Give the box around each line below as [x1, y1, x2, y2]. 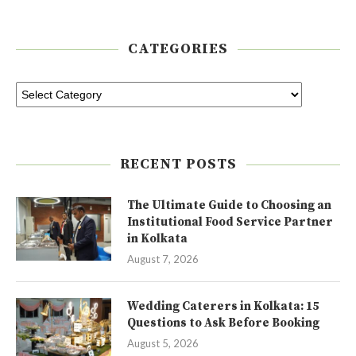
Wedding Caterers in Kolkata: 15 [127, 299, 319, 314]
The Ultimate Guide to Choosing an [127, 198, 331, 213]
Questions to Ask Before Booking [127, 315, 319, 331]
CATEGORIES [128, 40, 228, 58]
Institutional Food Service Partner [127, 215, 333, 230]
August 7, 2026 [127, 253, 199, 265]
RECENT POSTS [119, 155, 237, 173]
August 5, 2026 [127, 337, 199, 350]
